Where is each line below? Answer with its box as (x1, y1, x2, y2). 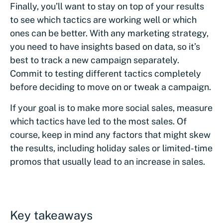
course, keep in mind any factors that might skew (10, 129, 211, 140)
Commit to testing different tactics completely (10, 68, 201, 79)
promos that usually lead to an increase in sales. (10, 156, 205, 167)
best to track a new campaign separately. (10, 55, 179, 66)
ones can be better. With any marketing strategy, (10, 28, 209, 39)
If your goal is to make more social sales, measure (10, 103, 213, 113)
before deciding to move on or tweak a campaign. (10, 82, 211, 93)
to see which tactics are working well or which (10, 14, 197, 25)
